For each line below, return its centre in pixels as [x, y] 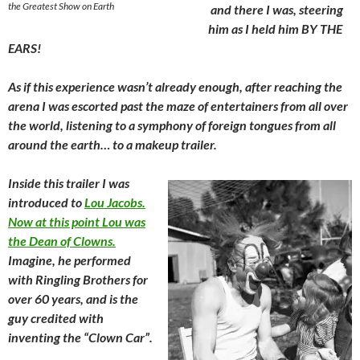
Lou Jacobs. [115, 202]
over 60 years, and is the [73, 299]
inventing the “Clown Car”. [80, 337]
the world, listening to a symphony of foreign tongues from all [172, 125]
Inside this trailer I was [69, 183]
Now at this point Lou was [77, 221]
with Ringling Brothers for [78, 279]
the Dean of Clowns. [62, 241]
